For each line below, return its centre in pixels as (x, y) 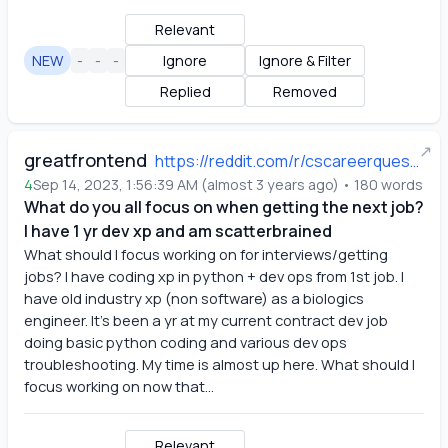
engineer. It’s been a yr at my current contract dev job (206, 320)
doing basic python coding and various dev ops (185, 342)
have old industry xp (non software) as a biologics (194, 298)
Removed (305, 91)
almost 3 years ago (270, 184)
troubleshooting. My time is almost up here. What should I (219, 364)
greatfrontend (85, 160)
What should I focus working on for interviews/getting (206, 254)
